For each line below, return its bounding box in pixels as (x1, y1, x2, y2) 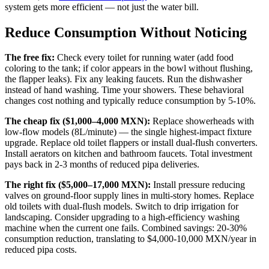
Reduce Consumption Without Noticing (5, 24, 247, 40)
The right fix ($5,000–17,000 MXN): (5, 180, 151, 190)
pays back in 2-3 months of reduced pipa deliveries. (5, 159, 199, 170)
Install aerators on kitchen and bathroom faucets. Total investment (5, 148, 252, 159)
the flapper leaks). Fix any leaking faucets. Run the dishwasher (5, 74, 242, 85)
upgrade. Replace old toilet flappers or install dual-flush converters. (5, 138, 258, 148)
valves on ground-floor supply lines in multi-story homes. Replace (5, 190, 254, 201)
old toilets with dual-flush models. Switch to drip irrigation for (5, 201, 238, 212)
